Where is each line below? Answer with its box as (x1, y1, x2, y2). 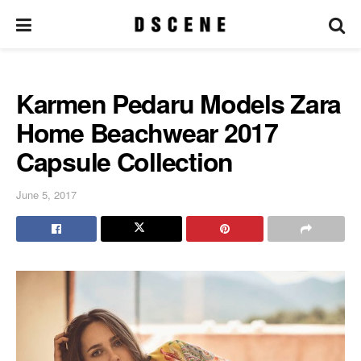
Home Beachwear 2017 (16, 114, 278, 151)
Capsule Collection (16, 143, 233, 180)
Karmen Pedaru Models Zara (16, 85, 341, 122)
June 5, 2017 (16, 186, 77, 202)
